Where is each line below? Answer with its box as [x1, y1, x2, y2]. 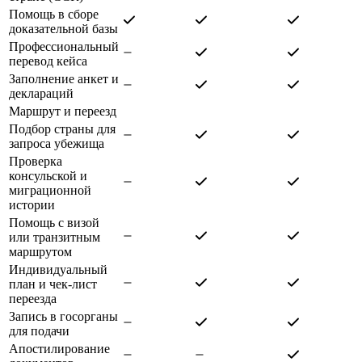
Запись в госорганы [9, 309, 118, 323]
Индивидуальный [9, 262, 107, 276]
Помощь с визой [9, 215, 99, 229]
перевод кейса [9, 53, 87, 68]
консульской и [9, 168, 87, 183]
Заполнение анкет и [9, 71, 119, 86]
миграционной [9, 183, 91, 197]
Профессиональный [9, 39, 119, 53]
